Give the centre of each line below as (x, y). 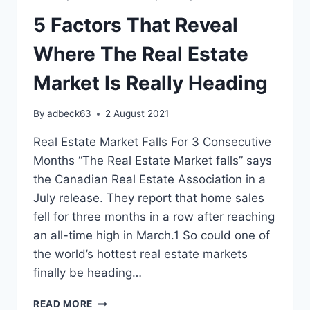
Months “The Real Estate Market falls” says (153, 161)
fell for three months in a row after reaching (154, 217)
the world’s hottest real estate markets (140, 254)
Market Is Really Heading (151, 83)
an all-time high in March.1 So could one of (152, 236)
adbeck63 (70, 114)
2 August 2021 (137, 114)
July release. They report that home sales (149, 198)
